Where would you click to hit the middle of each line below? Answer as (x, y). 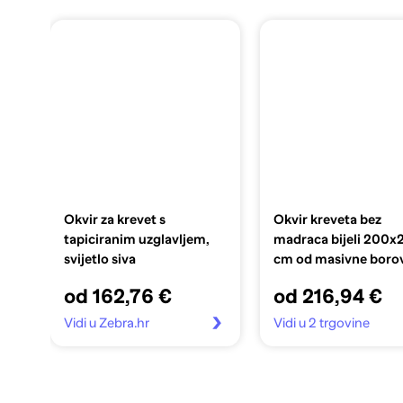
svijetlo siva (99, 259)
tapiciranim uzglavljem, (136, 239)
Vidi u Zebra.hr (106, 322)
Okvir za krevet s (114, 219)
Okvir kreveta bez (328, 219)
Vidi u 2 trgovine (322, 322)
